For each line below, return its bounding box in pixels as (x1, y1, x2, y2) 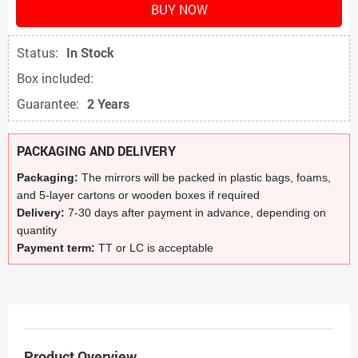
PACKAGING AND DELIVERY (17, 142, 176, 159)
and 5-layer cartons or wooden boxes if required (17, 189, 260, 201)
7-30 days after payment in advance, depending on (68, 206, 326, 219)
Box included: (17, 70, 93, 86)
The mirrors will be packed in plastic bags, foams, (82, 171, 331, 184)
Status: (17, 44, 58, 61)
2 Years (87, 95, 129, 112)
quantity (17, 224, 57, 237)
